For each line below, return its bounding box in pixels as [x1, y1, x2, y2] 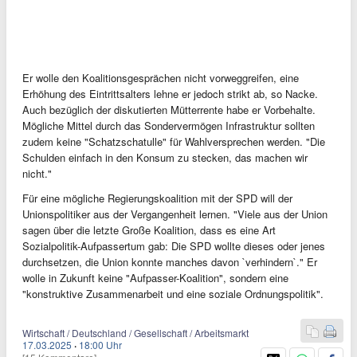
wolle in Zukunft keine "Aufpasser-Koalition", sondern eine [22, 270, 288, 285]
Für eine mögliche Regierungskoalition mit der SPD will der [22, 190, 292, 206]
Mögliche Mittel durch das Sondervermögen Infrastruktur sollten [22, 118, 315, 133]
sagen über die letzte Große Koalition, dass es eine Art [22, 222, 276, 237]
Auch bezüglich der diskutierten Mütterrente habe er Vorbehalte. [22, 102, 316, 117]
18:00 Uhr [79, 338, 122, 351]
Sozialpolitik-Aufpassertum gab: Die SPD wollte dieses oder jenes [22, 238, 325, 253]
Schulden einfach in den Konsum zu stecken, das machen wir [22, 150, 308, 165]
